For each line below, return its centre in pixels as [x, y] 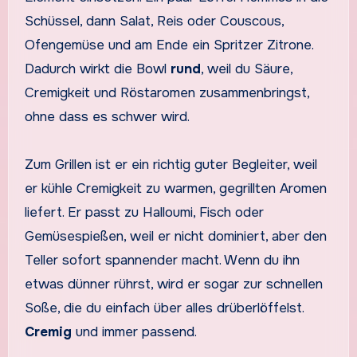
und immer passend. [134, 331]
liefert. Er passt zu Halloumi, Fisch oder [144, 212]
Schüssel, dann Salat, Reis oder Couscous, [154, 21]
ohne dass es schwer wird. [107, 116]
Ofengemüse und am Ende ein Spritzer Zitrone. [169, 45]
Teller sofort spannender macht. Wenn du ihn [162, 260]
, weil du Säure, [246, 69]
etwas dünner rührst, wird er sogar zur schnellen [173, 284]
